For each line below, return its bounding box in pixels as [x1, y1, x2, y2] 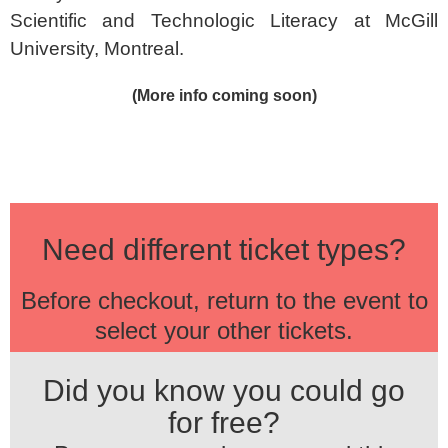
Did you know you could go [43, 374, 405, 408]
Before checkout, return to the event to [20, 287, 428, 315]
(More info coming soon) [131, 86, 317, 104]
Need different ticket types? [42, 233, 406, 267]
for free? [168, 406, 280, 440]
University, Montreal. [10, 38, 189, 60]
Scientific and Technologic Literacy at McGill [10, 10, 438, 32]
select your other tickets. [95, 317, 353, 345]
